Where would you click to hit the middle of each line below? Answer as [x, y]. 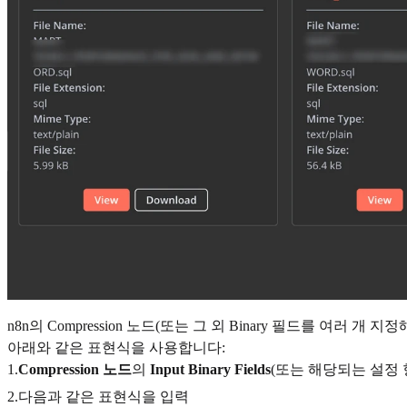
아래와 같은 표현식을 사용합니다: [116, 347]
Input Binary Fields [210, 369]
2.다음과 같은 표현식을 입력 [98, 396]
